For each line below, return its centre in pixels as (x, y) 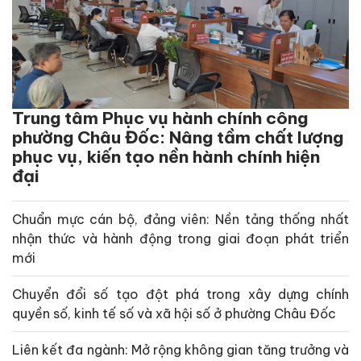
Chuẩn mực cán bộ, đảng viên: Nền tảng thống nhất (180, 220)
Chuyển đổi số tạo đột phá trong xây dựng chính (180, 295)
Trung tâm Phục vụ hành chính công (160, 118)
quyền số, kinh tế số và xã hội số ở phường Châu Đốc (174, 314)
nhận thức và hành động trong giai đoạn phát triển (180, 239)
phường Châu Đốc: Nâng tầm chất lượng (178, 138)
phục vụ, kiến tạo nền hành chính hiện (166, 157)
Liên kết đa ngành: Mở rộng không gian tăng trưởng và (180, 350)
